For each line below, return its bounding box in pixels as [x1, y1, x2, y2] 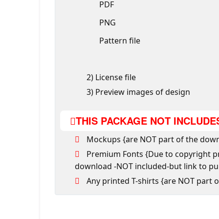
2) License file [85, 72, 136, 83]
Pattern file [99, 35, 140, 46]
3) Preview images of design [85, 87, 190, 97]
